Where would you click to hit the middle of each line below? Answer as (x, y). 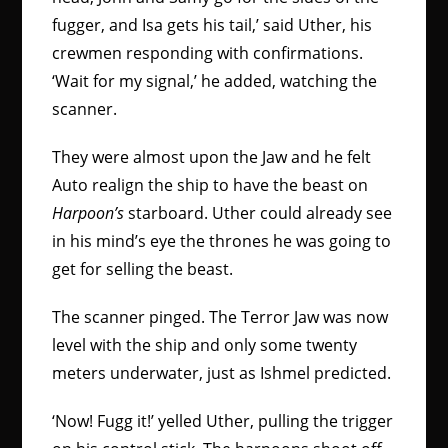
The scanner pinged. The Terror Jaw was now (220, 317)
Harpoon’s (88, 213)
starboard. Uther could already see (258, 213)
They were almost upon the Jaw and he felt (212, 157)
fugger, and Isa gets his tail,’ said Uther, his (212, 25)
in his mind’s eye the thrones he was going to (222, 241)
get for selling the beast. (145, 269)
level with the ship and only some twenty (205, 345)
